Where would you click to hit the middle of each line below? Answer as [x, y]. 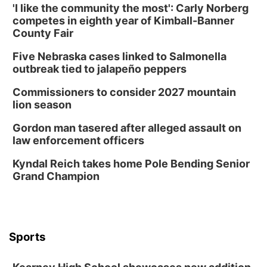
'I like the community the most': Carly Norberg [131, 8]
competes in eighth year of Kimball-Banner [123, 21]
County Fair [43, 33]
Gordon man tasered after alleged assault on [127, 128]
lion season [42, 105]
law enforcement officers [78, 140]
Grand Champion [56, 176]
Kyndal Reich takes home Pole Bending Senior [131, 164]
